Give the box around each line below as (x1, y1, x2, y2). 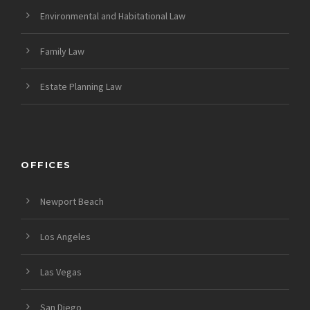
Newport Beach (40, 195, 104, 208)
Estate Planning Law (40, 80, 122, 93)
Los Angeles (40, 230, 91, 244)
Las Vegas (40, 266, 82, 279)
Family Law (40, 45, 84, 58)
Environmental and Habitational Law (40, 10, 185, 23)
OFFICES (21, 159, 71, 171)
